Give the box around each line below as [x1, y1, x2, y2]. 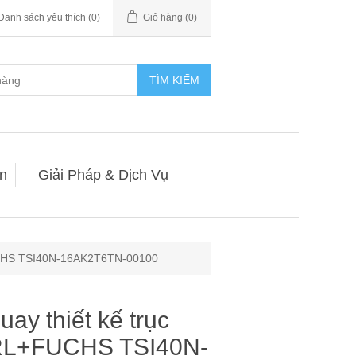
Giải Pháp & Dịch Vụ [38, 167, 168, 183]
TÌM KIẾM [149, 74, 199, 87]
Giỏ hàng [143, 12, 183, 23]
